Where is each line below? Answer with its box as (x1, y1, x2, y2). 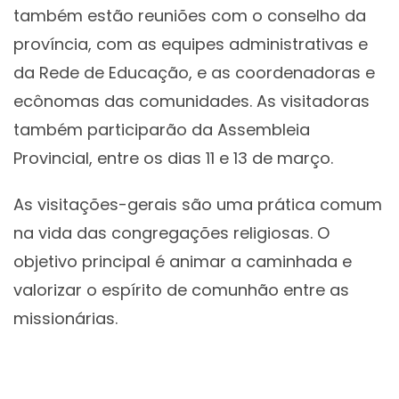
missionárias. (13, 307, 118, 330)
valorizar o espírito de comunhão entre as (13, 279, 349, 302)
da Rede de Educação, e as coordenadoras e (13, 61, 375, 85)
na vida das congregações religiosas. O (13, 222, 330, 245)
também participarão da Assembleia (13, 118, 310, 142)
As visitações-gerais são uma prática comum (13, 193, 382, 216)
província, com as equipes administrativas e (13, 33, 368, 56)
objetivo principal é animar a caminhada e (13, 250, 352, 273)
